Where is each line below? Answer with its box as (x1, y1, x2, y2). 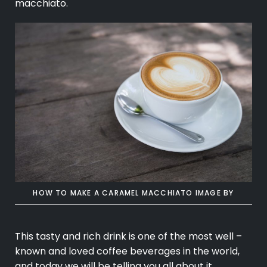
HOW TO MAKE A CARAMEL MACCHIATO (33, 188, 195, 198)
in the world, (181, 244, 240, 259)
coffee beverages (94, 244, 181, 259)
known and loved (15, 244, 94, 259)
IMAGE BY (195, 188, 234, 198)
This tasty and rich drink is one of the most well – (15, 229, 242, 244)
